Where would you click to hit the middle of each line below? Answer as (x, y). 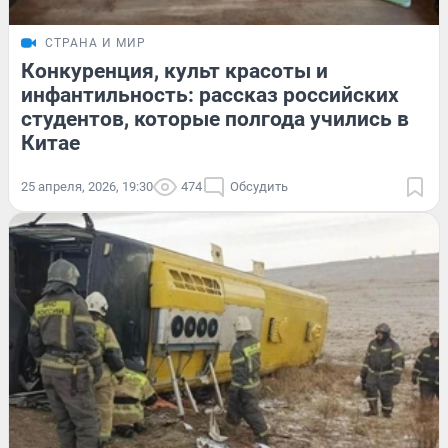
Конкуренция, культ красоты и (174, 71)
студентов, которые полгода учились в (215, 119)
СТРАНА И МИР (95, 43)
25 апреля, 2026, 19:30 (87, 187)
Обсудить (259, 187)
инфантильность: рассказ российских (210, 95)
